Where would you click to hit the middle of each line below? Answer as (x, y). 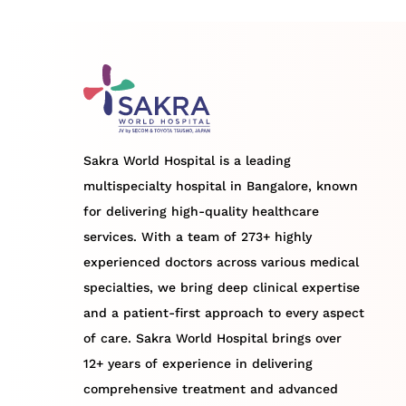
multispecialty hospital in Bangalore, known (221, 185)
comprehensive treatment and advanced (211, 388)
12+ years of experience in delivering (198, 363)
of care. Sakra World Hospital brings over (213, 338)
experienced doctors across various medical (221, 261)
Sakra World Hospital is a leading (187, 160)
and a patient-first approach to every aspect (224, 312)
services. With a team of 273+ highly (198, 236)
